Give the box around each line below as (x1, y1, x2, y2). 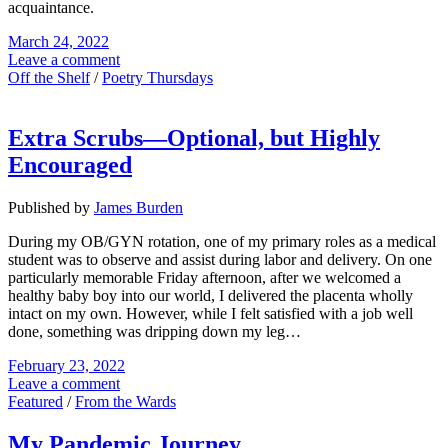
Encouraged (8, 151, 132, 178)
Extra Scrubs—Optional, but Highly (8, 124, 380, 151)
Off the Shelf (8, 68, 90, 86)
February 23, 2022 (8, 356, 125, 374)
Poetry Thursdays (102, 68, 213, 86)
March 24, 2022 (8, 32, 109, 50)
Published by (8, 198, 94, 216)
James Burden (94, 198, 183, 216)
